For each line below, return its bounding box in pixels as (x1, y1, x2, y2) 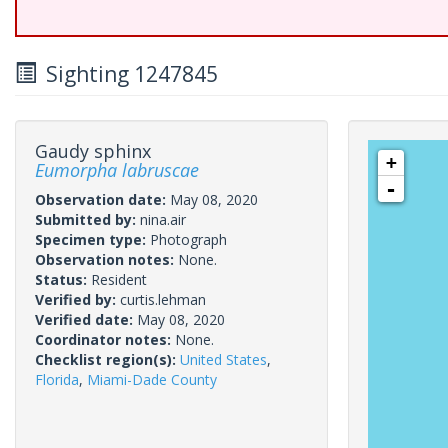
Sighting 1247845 (36, 60, 218, 88)
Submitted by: (35, 210, 140, 229)
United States (180, 350, 267, 369)
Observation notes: (35, 250, 178, 269)
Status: (35, 270, 91, 289)
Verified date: (35, 310, 137, 329)
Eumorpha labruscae (35, 158, 199, 182)
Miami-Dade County (87, 370, 217, 389)
